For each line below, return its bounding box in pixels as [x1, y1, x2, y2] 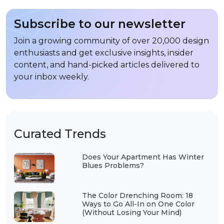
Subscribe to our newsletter [14, 16, 185, 31]
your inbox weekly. [14, 72, 89, 82]
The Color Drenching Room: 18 [81, 191, 193, 200]
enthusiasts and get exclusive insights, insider [14, 48, 193, 58]
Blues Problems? [81, 161, 144, 170]
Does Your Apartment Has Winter [81, 152, 204, 162]
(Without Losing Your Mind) [81, 208, 181, 217]
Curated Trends [14, 126, 106, 141]
